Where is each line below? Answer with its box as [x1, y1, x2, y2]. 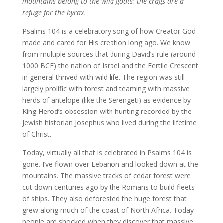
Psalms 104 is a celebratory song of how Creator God [22, 26, 196, 36]
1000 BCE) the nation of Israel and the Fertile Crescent [22, 61, 198, 70]
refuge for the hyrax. [22, 8, 86, 17]
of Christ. [22, 129, 51, 139]
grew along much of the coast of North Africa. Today [22, 205, 194, 215]
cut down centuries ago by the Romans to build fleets [22, 182, 195, 192]
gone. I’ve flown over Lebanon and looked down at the [22, 159, 198, 169]
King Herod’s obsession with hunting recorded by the [22, 107, 192, 116]
